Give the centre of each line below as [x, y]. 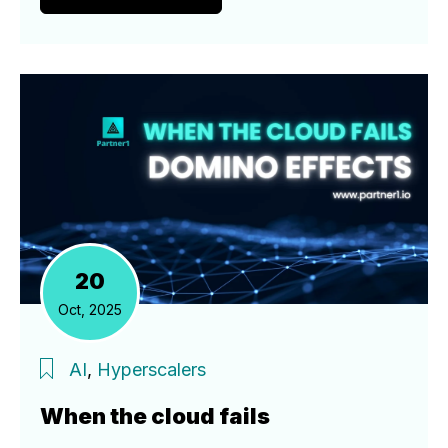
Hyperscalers [151, 369]
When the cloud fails [155, 415]
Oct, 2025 [90, 309]
